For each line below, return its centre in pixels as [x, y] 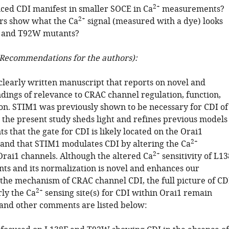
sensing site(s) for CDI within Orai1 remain [127, 193]
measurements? [192, 9]
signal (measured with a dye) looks [154, 21]
